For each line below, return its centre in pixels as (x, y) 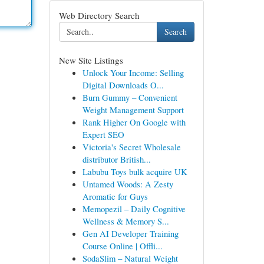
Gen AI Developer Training (130, 233)
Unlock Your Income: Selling (133, 72)
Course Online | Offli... (122, 246)
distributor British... (116, 159)
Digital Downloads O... (123, 85)
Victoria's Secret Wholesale (131, 147)
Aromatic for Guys (115, 196)
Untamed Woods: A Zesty (128, 184)
